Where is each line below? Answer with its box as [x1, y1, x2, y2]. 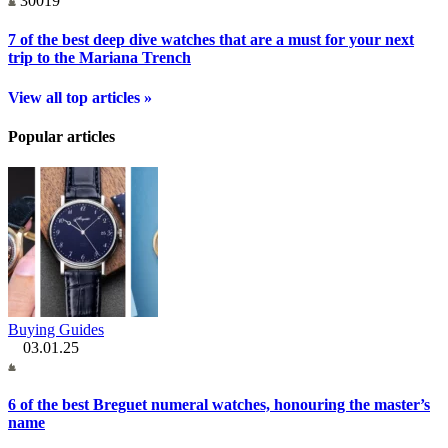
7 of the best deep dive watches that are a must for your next [8, 31, 414, 49]
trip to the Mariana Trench [8, 49, 191, 67]
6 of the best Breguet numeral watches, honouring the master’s [8, 396, 430, 414]
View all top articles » [8, 88, 152, 106]
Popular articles [8, 127, 115, 145]
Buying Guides [8, 321, 104, 339]
